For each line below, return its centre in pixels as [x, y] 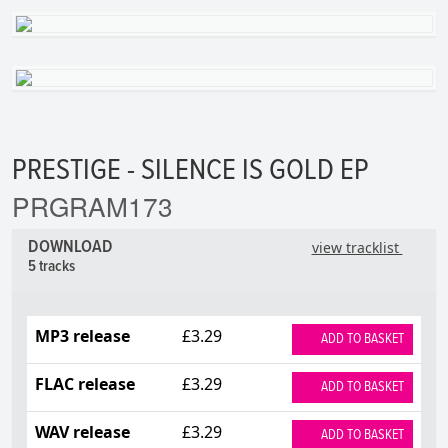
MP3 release [82, 335]
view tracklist [357, 247]
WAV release [82, 431]
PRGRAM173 [92, 205]
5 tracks [51, 266]
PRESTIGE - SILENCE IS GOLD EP [190, 171]
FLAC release [85, 383]
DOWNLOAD [72, 247]
